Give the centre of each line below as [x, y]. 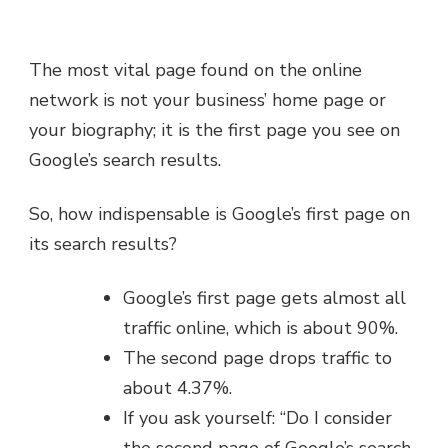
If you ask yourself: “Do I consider [257, 417]
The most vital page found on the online [195, 70]
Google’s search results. [125, 160]
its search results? [103, 243]
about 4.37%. [177, 387]
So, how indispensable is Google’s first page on [219, 213]
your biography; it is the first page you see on [214, 130]
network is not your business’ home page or [207, 100]
